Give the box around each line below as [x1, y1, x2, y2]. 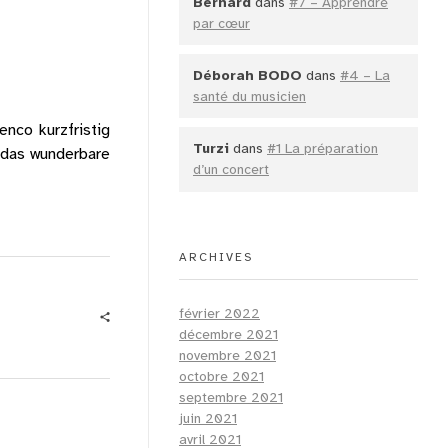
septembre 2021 [179, 388, 283, 406]
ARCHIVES [179, 250, 253, 265]
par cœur [193, 14, 250, 32]
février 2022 [179, 304, 260, 322]
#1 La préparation [267, 140, 378, 158]
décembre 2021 [179, 325, 278, 343]
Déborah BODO [193, 67, 302, 85]
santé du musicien [193, 88, 306, 106]
